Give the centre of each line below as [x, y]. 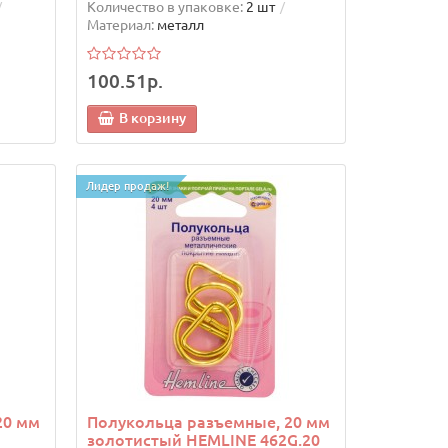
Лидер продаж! [127, 186]
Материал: [120, 25]
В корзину [152, 118]
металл [180, 25]
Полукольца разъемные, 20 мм [208, 422]
